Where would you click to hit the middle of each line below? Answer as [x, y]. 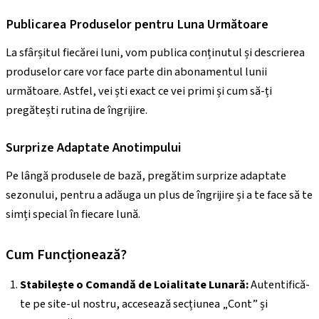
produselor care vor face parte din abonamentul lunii [136, 72]
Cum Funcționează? [66, 255]
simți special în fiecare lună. [73, 214]
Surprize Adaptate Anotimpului [94, 147]
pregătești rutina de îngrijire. [77, 111]
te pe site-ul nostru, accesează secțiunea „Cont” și [144, 304]
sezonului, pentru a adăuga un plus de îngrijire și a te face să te [159, 195]
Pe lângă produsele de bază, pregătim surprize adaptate [146, 176]
